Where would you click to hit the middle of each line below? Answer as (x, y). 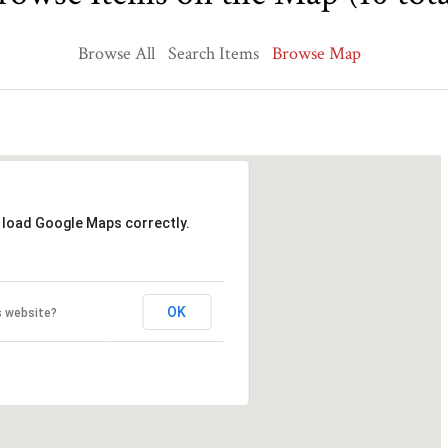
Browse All (116, 54)
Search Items (213, 54)
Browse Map (316, 54)
